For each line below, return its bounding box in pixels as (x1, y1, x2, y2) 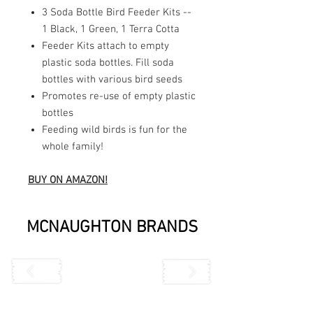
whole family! (42, 140, 103, 154)
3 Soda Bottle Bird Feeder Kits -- (42, 6, 191, 20)
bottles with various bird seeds (42, 73, 182, 87)
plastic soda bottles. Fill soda (42, 57, 174, 70)
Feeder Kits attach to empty (42, 40, 169, 53)
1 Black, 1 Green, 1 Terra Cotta (42, 23, 180, 36)
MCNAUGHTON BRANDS (26, 218, 198, 238)
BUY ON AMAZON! (28, 174, 108, 187)
